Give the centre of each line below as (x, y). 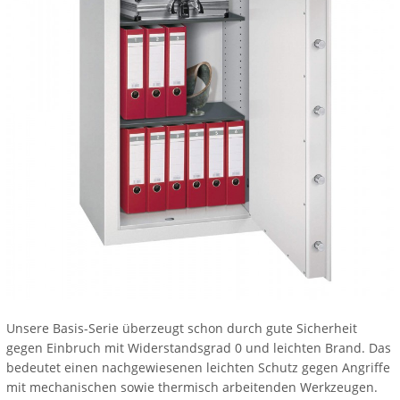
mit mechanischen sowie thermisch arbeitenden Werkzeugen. (192, 387)
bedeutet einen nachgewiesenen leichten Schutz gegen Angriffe (198, 368)
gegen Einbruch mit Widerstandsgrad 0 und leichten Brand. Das (198, 348)
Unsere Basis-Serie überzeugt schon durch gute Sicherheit (181, 329)
